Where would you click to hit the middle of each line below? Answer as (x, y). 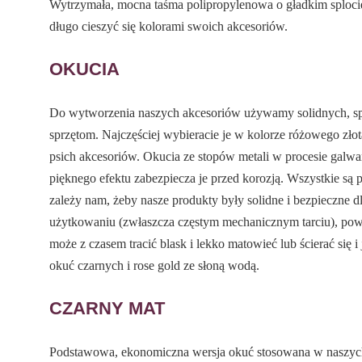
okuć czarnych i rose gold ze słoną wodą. (155, 265)
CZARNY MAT (107, 308)
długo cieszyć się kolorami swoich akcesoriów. (169, 26)
